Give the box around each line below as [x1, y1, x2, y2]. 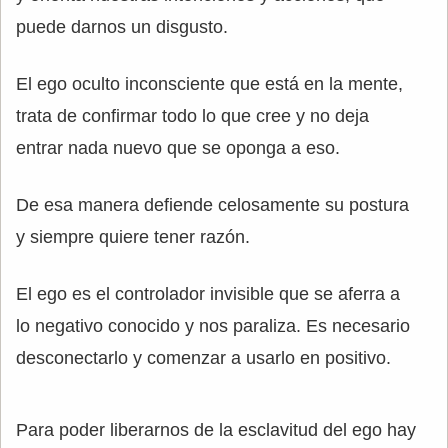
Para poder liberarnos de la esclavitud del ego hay [16, 420, 416, 441]
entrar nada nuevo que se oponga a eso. [16, 138, 340, 159]
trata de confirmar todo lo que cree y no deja [16, 106, 369, 127]
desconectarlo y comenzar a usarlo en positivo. [16, 348, 391, 369]
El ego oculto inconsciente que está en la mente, [16, 74, 403, 95]
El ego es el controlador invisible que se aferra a [16, 284, 400, 305]
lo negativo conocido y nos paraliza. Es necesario [16, 316, 410, 337]
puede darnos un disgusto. [16, 17, 228, 38]
